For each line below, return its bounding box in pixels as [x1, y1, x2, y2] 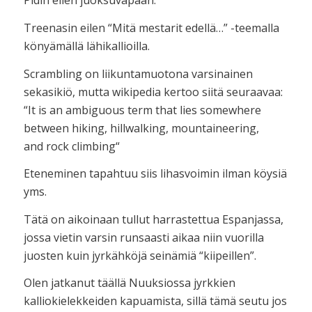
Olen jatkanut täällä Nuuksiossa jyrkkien [23, 275, 235, 291]
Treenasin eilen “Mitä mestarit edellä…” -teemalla [23, 19, 279, 36]
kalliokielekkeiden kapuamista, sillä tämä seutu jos [23, 293, 287, 309]
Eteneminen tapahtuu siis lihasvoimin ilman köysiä [23, 166, 287, 182]
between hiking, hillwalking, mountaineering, [23, 120, 259, 136]
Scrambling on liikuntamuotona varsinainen [23, 65, 253, 81]
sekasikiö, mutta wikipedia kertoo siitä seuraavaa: [23, 84, 283, 100]
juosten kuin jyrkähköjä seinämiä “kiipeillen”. [23, 247, 256, 263]
